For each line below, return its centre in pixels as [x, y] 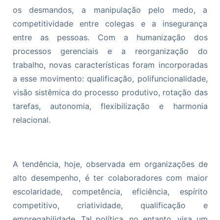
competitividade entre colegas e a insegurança [110, 24]
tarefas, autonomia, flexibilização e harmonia [110, 106]
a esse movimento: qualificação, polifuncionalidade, [110, 79]
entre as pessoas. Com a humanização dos [110, 38]
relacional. [31, 120]
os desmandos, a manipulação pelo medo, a [110, 10]
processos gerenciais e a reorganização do [110, 51]
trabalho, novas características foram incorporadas [110, 65]
